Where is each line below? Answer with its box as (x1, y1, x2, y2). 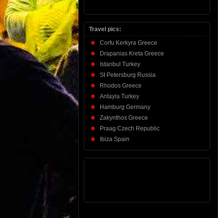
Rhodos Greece (100, 82, 142, 89)
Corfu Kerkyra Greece (100, 39, 157, 46)
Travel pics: (89, 25, 121, 33)
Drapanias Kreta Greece (100, 50, 164, 57)
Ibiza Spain (100, 135, 129, 143)
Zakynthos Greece (100, 114, 148, 121)
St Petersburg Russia (100, 71, 156, 78)
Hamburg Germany (100, 103, 150, 110)
